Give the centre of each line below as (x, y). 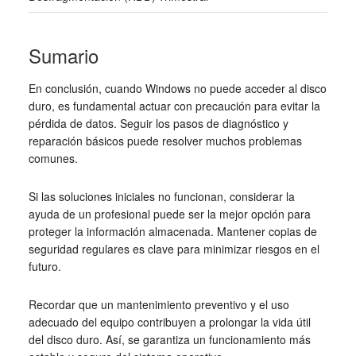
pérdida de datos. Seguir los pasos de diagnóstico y (158, 123)
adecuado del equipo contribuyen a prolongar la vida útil (169, 321)
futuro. (44, 266)
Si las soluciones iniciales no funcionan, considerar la (161, 196)
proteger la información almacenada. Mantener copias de (172, 231)
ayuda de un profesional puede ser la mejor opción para (169, 213)
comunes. (53, 158)
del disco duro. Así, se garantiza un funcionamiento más (169, 339)
